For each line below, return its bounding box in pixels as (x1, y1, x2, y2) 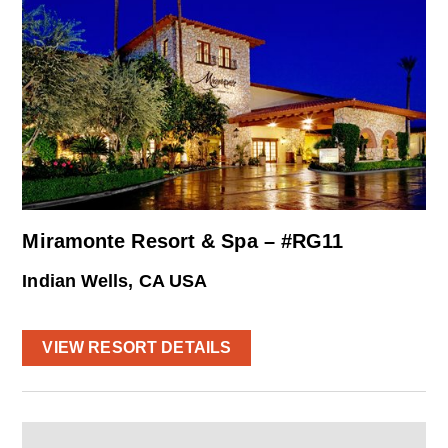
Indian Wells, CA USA (22, 270, 208, 291)
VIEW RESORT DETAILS (42, 338, 232, 356)
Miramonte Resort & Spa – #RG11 (22, 229, 344, 252)
